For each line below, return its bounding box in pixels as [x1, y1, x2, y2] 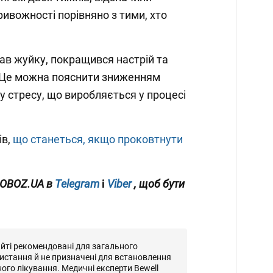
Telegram [55, 177, 99, 191]
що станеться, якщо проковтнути [13, 133, 183, 146]
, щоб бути [134, 177, 185, 191]
